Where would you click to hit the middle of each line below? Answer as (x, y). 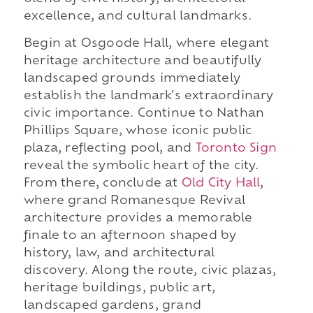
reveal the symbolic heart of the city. (141, 167)
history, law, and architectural (119, 254)
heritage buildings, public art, (119, 289)
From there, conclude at (102, 184)
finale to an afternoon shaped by (130, 236)
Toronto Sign (236, 149)
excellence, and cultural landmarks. (137, 16)
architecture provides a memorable (138, 219)
